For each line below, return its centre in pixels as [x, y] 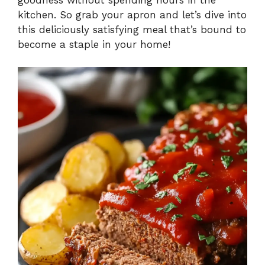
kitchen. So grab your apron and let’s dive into [132, 14]
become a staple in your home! [94, 44]
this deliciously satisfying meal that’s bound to [132, 29]
